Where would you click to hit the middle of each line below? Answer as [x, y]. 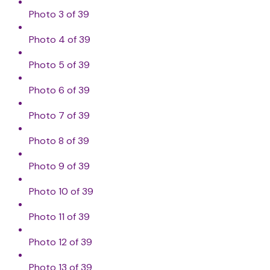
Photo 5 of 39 [59, 65]
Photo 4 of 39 [60, 40]
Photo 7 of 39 [59, 116]
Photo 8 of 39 [59, 141]
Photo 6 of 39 [59, 90]
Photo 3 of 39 [59, 14]
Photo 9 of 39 [59, 166]
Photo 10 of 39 [61, 192]
